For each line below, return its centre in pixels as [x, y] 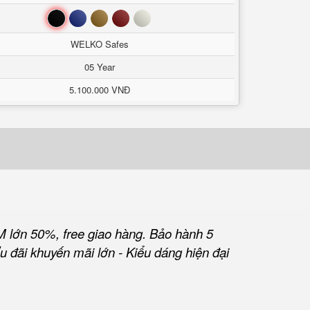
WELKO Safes [99, 44]
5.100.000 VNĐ [99, 90]
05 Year [99, 67]
